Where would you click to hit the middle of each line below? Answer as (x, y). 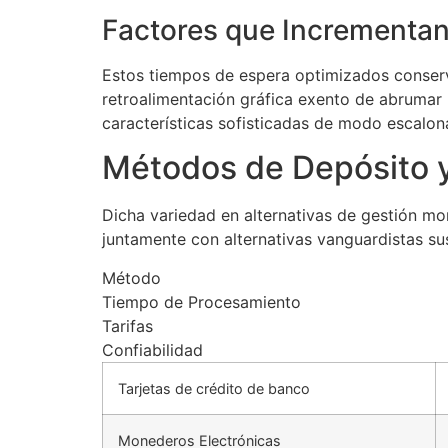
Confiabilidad (152, 349)
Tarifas (127, 325)
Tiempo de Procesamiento (201, 301)
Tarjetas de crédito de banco (214, 388)
